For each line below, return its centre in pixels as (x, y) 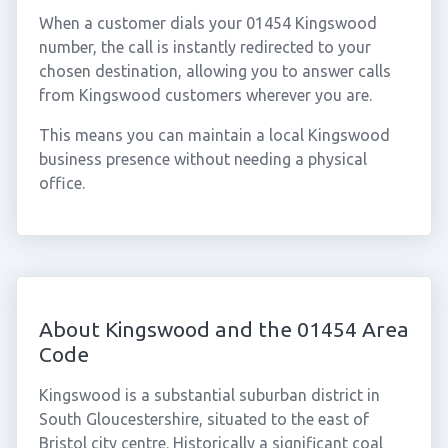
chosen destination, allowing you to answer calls (214, 71)
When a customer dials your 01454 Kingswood (207, 23)
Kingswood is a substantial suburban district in (209, 395)
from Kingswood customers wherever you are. (205, 95)
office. (61, 183)
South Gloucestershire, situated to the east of (203, 419)
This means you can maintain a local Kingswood (214, 135)
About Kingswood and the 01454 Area (223, 329)
